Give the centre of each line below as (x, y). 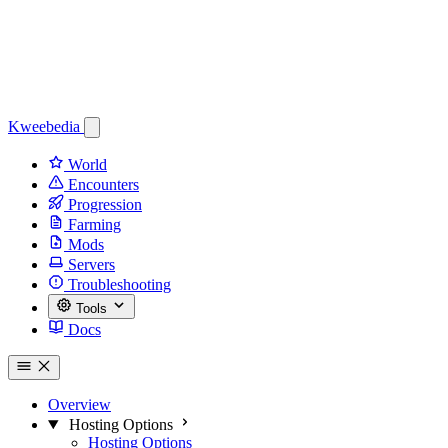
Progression (105, 204)
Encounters (103, 184)
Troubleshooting (119, 284)
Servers (91, 264)
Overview (79, 404)
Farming (94, 224)
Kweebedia (46, 126)
